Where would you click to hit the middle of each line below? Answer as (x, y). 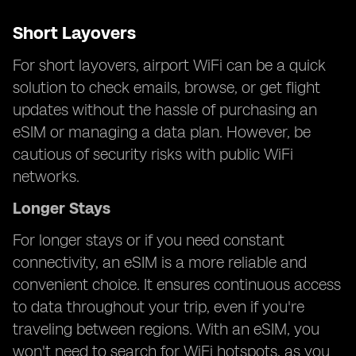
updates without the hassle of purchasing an (165, 110)
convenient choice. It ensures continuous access (177, 284)
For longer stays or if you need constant (149, 240)
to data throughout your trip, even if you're (159, 307)
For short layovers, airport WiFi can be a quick (169, 65)
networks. (46, 176)
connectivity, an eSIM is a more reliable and (160, 262)
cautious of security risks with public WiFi (153, 154)
